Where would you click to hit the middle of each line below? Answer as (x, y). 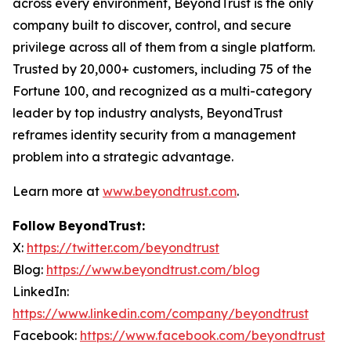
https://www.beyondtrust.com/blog (153, 269)
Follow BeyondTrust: (79, 225)
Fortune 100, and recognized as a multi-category (162, 90)
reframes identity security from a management (154, 134)
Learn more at (58, 191)
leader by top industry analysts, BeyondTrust (148, 112)
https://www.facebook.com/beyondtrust (203, 335)
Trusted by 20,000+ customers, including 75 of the (162, 69)
